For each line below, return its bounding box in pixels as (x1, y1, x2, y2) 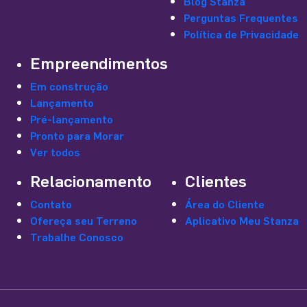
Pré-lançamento (30, 111, 113, 127)
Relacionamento (30, 169, 151, 192)
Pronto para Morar (30, 127, 124, 143)
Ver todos (30, 144, 80, 160)
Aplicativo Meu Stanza (185, 212, 299, 228)
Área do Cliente (185, 196, 265, 212)
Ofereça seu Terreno (30, 212, 137, 228)
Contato (30, 196, 72, 212)
